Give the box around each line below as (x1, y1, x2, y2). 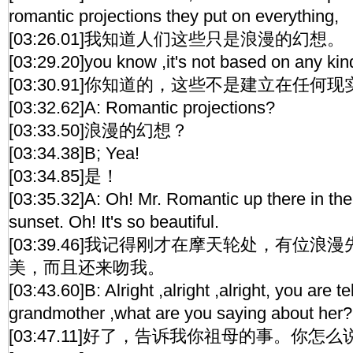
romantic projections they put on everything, (9, 6, 339, 26)
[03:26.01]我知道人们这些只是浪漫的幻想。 (9, 29, 344, 49)
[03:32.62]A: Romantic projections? (9, 98, 275, 117)
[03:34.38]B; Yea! (9, 143, 139, 163)
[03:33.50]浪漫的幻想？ (9, 121, 188, 140)
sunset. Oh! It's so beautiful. (9, 212, 219, 232)
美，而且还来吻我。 (9, 258, 165, 277)
